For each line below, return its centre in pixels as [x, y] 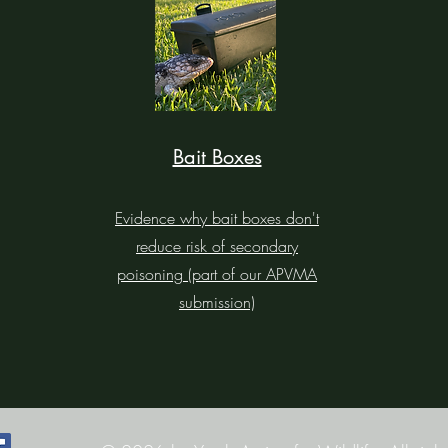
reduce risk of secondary [217, 246]
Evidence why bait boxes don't [217, 218]
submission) [217, 302]
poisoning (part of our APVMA [217, 274]
